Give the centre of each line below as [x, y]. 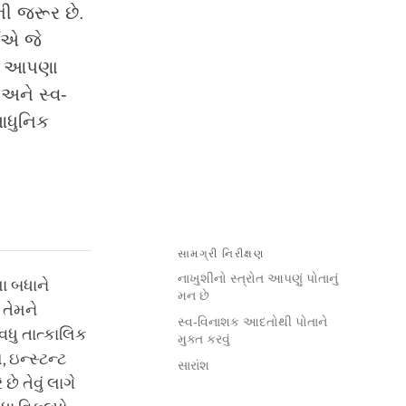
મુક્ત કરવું [204, 339]
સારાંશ [193, 366]
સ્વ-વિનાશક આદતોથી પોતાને [252, 322]
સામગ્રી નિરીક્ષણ [221, 254]
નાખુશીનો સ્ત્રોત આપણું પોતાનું [258, 279]
